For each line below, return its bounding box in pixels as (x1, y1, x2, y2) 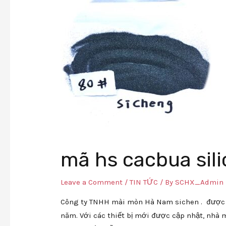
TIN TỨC (130, 177, 158, 187)
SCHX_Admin (175, 177, 224, 187)
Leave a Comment (61, 177, 123, 187)
